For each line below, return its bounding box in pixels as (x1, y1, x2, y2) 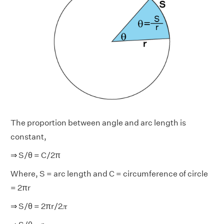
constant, (10, 131, 46, 141)
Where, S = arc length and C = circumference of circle (10, 168, 208, 178)
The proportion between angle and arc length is (10, 117, 186, 127)
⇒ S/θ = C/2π (10, 150, 60, 160)
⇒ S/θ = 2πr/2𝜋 (10, 201, 67, 211)
